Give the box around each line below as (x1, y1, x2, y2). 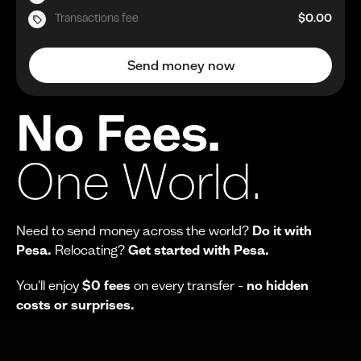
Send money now (127, 56, 234, 73)
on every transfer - (131, 276, 247, 293)
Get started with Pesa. (128, 241, 269, 258)
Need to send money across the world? (16, 222, 252, 239)
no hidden (247, 276, 309, 293)
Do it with (252, 222, 312, 239)
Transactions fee (55, 14, 139, 24)
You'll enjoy (16, 276, 82, 293)
